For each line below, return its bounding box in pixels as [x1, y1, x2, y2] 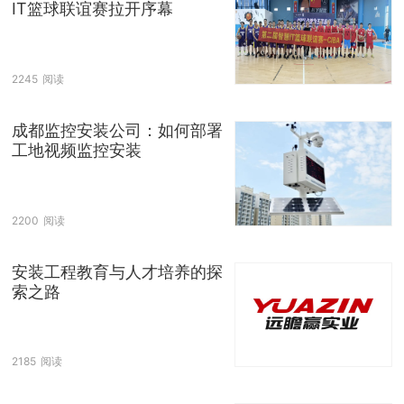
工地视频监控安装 [12, 141, 142, 161]
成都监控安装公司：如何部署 [12, 121, 223, 141]
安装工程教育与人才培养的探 [12, 262, 223, 281]
